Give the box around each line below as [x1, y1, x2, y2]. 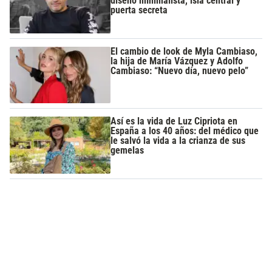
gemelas [110, 144, 144, 157]
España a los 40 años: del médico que [110, 125, 259, 137]
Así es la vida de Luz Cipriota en [110, 115, 238, 127]
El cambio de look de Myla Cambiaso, [110, 45, 258, 57]
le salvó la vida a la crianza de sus [110, 135, 246, 147]
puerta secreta [110, 4, 168, 16]
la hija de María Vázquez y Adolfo [110, 55, 243, 67]
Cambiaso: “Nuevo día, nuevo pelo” [110, 64, 249, 76]
